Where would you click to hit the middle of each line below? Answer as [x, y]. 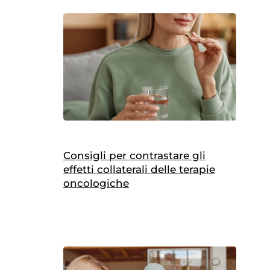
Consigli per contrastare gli [134, 155]
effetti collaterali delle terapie [139, 169]
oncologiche [96, 183]
